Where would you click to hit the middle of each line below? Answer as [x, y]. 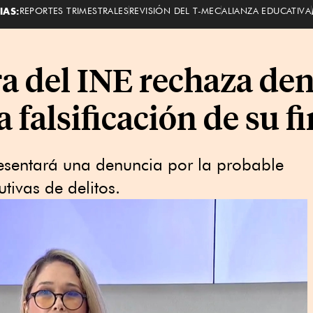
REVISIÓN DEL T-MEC [175, 10]
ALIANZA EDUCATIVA [266, 10]
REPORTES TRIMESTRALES [74, 10]
